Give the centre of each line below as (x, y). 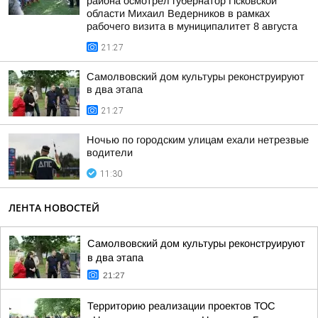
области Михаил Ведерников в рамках (178, 13)
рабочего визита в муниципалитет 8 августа (192, 26)
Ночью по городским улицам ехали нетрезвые (198, 140)
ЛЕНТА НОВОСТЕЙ (54, 208)
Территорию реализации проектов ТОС (181, 306)
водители (110, 153)
